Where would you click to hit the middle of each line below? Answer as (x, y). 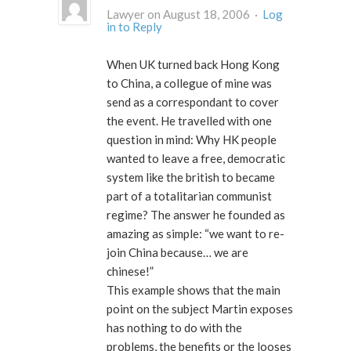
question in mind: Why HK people (192, 140)
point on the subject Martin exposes (200, 309)
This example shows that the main (194, 290)
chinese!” (130, 271)
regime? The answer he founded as (196, 215)
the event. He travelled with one (189, 121)
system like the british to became (191, 177)
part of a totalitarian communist (189, 196)
